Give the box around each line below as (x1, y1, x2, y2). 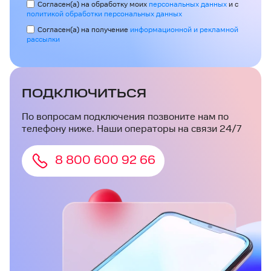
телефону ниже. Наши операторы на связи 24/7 (22, 123, 241, 135)
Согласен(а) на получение (38, 25, 130, 34)
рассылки (27, 34, 60, 44)
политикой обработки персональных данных (27, 9, 182, 19)
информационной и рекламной (130, 25, 238, 34)
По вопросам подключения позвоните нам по (22, 111, 229, 123)
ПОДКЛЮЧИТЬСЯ (22, 86, 146, 101)
